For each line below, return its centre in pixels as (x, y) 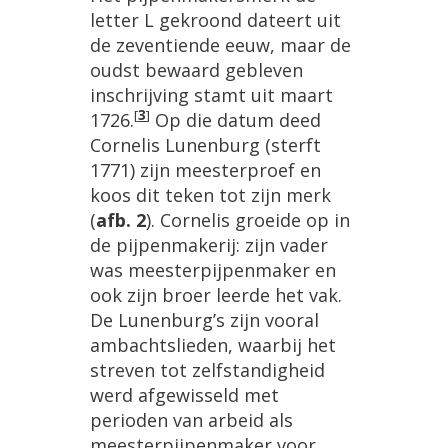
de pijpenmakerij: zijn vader (209, 245)
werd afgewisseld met (184, 395)
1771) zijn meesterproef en (205, 170)
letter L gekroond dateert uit (215, 20)
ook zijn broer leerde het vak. (216, 295)
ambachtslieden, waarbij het (213, 345)
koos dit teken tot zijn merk (210, 195)
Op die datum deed (235, 120)
